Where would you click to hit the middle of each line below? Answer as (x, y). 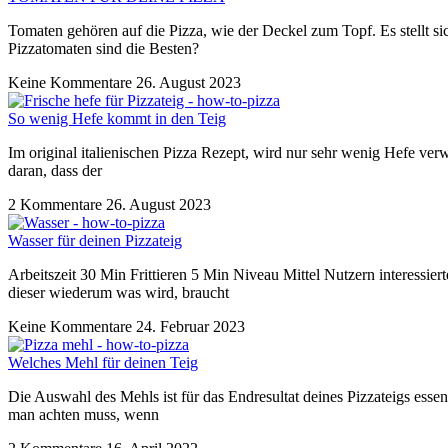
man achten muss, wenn (83, 415)
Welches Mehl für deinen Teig (103, 363)
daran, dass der (55, 171)
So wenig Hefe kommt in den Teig (117, 119)
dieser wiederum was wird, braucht (118, 293)
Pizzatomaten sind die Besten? (103, 49)
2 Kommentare (57, 205)
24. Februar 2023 (190, 327)
